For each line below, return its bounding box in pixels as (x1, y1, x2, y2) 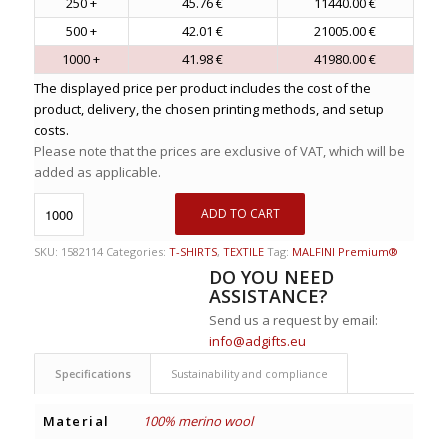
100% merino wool (142, 411, 253, 430)
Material (42, 411, 110, 430)
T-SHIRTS (168, 243, 217, 259)
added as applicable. (33, 162, 161, 181)
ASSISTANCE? (209, 283, 329, 308)
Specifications (54, 365, 131, 381)
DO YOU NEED (209, 264, 335, 289)
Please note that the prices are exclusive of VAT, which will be (33, 141, 405, 160)
